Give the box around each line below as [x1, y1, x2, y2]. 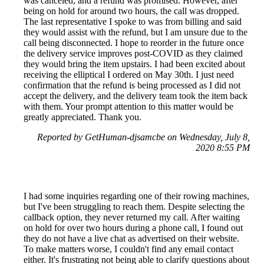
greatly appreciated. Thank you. [24, 111, 141, 122]
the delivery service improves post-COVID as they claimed [24, 48, 243, 58]
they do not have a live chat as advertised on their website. [24, 233, 239, 243]
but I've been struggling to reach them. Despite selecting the [24, 201, 245, 212]
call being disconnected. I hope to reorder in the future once [24, 37, 244, 48]
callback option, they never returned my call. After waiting [24, 212, 240, 222]
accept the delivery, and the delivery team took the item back [24, 90, 247, 101]
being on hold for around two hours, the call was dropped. [24, 5, 239, 16]
